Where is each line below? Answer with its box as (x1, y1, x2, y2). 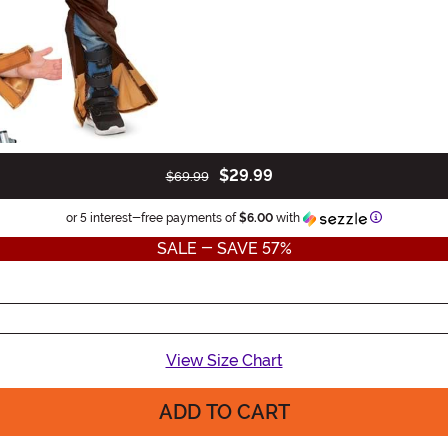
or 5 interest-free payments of (66, 210, 239, 225)
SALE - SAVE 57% (156, 238, 292, 258)
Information (381, 209, 445, 224)
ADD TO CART (158, 399, 290, 424)
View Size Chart (165, 350, 283, 370)
